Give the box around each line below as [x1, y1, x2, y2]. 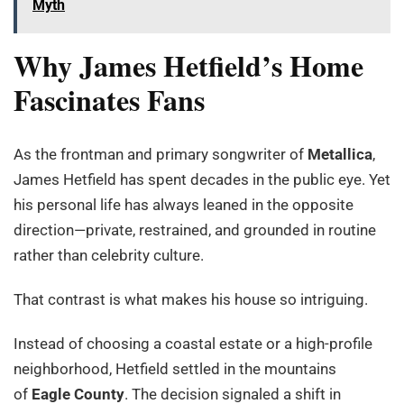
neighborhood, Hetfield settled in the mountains [14, 359, 336, 378]
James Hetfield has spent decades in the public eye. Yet [14, 170, 390, 188]
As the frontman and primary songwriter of [14, 144, 308, 163]
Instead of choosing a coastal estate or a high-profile [14, 334, 372, 353]
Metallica [308, 144, 372, 163]
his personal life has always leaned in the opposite [14, 195, 353, 214]
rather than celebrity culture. [14, 245, 204, 264]
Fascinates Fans [14, 78, 205, 122]
